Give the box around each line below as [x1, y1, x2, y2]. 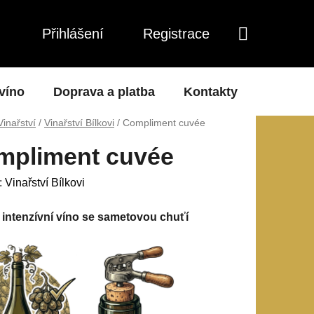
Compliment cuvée [123, 116, 205, 128]
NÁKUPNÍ [237, 42, 298, 58]
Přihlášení [42, 25, 104, 41]
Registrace [143, 25, 210, 41]
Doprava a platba [53, 84, 155, 99]
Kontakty [184, 84, 238, 99]
